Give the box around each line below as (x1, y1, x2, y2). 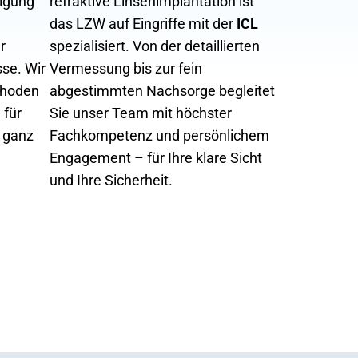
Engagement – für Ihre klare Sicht (50, 149, 262, 166)
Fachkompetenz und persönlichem (50, 127, 269, 144)
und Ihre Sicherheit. (50, 172, 173, 189)
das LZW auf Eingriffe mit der (50, 15, 237, 32)
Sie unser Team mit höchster (50, 105, 232, 121)
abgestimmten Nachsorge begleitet (50, 82, 275, 99)
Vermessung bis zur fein (50, 60, 202, 77)
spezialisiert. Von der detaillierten (50, 38, 260, 54)
